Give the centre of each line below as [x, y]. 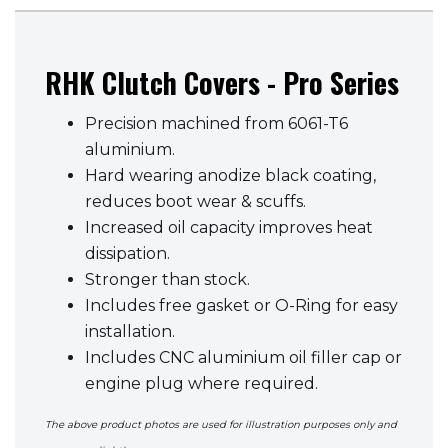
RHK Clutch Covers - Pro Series [222, 82]
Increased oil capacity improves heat [229, 227]
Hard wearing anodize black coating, [230, 175]
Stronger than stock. [167, 279]
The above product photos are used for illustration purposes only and [221, 424]
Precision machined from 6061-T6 [216, 123]
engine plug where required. [201, 383]
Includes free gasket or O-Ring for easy [241, 305]
